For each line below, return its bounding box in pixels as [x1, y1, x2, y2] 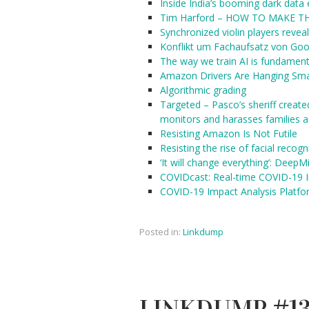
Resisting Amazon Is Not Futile [160, 127, 297, 140]
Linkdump [183, 226, 223, 238]
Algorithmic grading [160, 83, 246, 97]
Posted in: [139, 226, 181, 238]
